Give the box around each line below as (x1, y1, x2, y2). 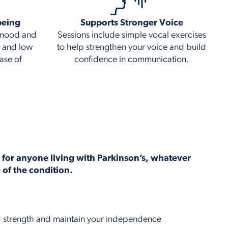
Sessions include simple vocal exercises (57, 30, 206, 40)
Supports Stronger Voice (80, 18, 183, 28)
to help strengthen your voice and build (57, 42, 207, 52)
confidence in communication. (74, 54, 189, 65)
